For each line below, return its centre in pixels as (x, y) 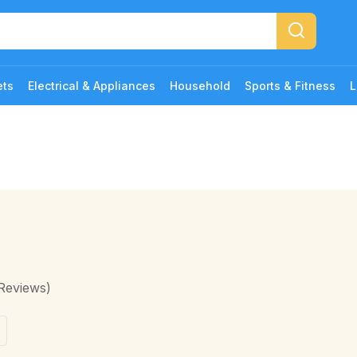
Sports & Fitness (290, 86)
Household (200, 86)
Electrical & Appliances (92, 86)
